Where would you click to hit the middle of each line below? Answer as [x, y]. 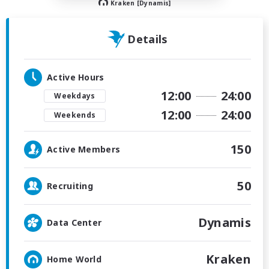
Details [148, 39]
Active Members [84, 149]
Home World [74, 259]
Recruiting [70, 186]
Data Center [74, 222]
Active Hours [76, 77]
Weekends [75, 115]
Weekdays [75, 96]
